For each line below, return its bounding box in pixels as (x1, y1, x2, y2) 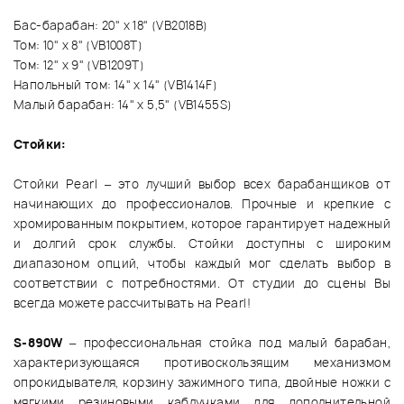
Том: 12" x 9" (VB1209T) (14, 57, 144, 74)
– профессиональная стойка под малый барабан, (62, 335, 390, 352)
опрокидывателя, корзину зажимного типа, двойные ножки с (14, 374, 390, 391)
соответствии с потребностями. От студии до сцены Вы (14, 275, 390, 292)
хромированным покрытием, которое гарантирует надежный (14, 216, 390, 233)
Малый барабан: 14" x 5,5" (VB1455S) (14, 96, 233, 114)
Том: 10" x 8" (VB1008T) (14, 37, 142, 54)
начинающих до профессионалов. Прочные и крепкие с (14, 196, 390, 213)
